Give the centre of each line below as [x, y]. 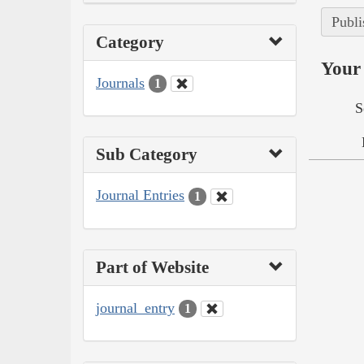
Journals [120, 82]
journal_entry [135, 308]
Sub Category [147, 155]
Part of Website [152, 267]
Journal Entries [140, 195]
